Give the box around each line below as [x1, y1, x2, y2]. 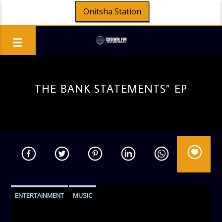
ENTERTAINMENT [15, 190, 64, 200]
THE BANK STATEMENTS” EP [35, 81, 187, 96]
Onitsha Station [83, 6, 141, 17]
